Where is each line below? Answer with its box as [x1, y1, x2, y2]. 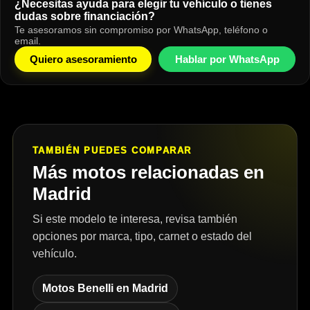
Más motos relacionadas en [32, 162, 264, 183]
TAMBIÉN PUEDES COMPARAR [32, 145, 192, 156]
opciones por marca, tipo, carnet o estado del [32, 230, 252, 243]
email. [15, 35, 41, 47]
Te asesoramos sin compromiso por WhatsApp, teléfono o [15, 24, 268, 36]
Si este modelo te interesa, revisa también [32, 213, 237, 226]
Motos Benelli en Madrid [42, 282, 168, 295]
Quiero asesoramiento [29, 53, 137, 66]
